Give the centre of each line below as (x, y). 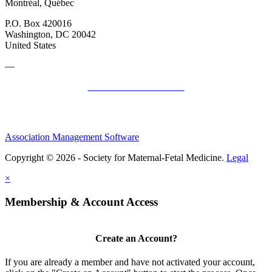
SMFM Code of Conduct (136, 86)
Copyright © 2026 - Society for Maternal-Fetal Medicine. (116, 157)
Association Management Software (72, 137)
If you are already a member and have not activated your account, (130, 262)
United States (30, 45)
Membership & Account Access (81, 202)
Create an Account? (136, 238)
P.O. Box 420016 (38, 23)
